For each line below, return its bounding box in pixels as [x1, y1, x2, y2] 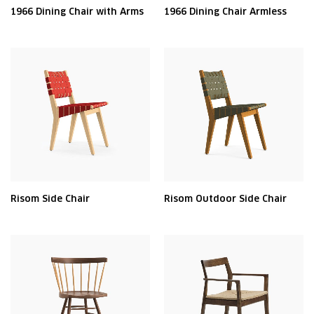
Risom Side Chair [11, 193, 90, 205]
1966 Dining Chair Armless [164, 6, 287, 18]
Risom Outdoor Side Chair [164, 193, 287, 205]
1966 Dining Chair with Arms [11, 6, 144, 18]
